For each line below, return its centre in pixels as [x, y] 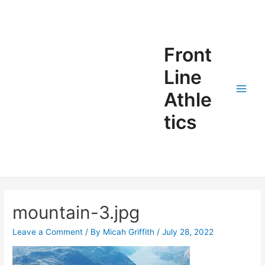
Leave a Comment [48, 232]
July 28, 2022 [188, 232]
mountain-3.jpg [76, 213]
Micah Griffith [130, 232]
